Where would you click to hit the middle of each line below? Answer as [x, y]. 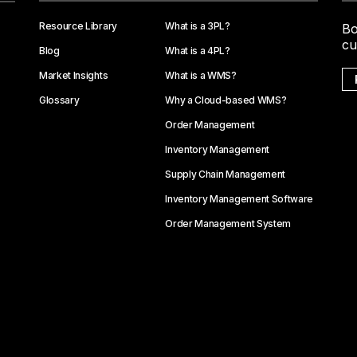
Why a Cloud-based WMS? [226, 100]
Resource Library [78, 26]
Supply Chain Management [225, 175]
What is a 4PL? [198, 51]
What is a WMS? [201, 76]
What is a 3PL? [198, 26]
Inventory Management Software [239, 199]
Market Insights [74, 76]
